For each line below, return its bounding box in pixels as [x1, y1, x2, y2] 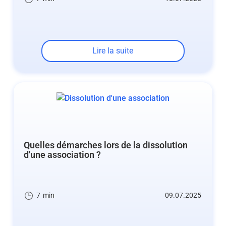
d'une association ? [23, 149, 101, 160]
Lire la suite [92, 45, 134, 55]
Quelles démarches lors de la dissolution [23, 140, 188, 151]
